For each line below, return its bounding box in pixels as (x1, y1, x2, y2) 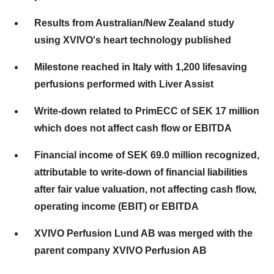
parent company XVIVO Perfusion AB (34, 245, 207, 256)
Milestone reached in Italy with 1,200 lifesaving (34, 62, 247, 72)
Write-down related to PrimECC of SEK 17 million (34, 106, 259, 116)
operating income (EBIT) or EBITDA (34, 201, 199, 212)
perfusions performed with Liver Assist (34, 79, 213, 89)
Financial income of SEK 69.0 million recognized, (34, 150, 259, 160)
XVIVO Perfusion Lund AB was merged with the (34, 228, 253, 239)
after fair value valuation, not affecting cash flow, (34, 184, 256, 194)
